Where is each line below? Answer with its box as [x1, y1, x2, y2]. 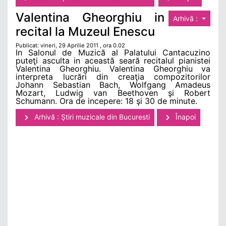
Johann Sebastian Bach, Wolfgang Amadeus [16, 80, 210, 90]
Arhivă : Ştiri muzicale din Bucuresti [32, 112, 150, 122]
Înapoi [174, 112, 196, 122]
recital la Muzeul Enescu [16, 24, 155, 39]
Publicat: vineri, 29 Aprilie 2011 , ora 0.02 [16, 42, 125, 49]
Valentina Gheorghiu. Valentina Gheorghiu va [16, 64, 210, 74]
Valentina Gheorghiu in [16, 10, 165, 25]
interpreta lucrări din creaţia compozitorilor [16, 72, 210, 82]
